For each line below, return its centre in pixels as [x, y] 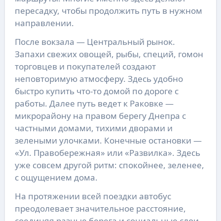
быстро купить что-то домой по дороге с [96, 91]
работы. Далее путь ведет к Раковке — [94, 103]
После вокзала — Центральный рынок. [95, 41]
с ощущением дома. [56, 177]
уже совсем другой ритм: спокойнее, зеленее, [109, 165]
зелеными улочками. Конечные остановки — [108, 140]
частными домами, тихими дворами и [93, 128]
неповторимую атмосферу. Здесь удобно [99, 78]
